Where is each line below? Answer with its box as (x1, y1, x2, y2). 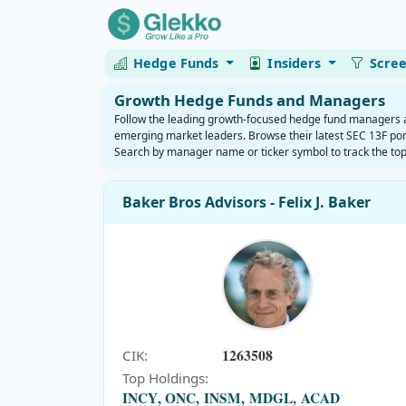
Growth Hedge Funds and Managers (113, 89, 385, 111)
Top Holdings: (122, 369, 208, 388)
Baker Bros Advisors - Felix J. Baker (122, 192, 371, 213)
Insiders (267, 53, 325, 72)
